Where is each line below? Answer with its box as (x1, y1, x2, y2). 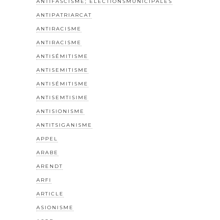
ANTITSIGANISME (36, 122, 92, 129)
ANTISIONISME (36, 108, 84, 115)
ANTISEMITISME (36, 67, 88, 74)
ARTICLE (36, 191, 64, 197)
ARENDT (36, 163, 63, 170)
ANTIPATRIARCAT (36, 12, 92, 19)
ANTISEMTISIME (36, 94, 88, 101)
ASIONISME (36, 204, 74, 211)
